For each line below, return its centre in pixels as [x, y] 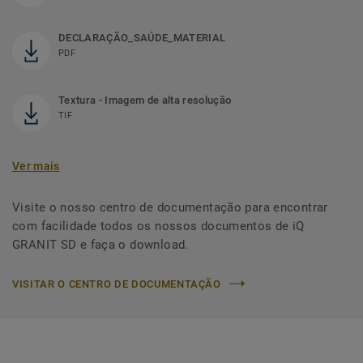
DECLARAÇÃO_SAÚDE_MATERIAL [142, 37]
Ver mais [36, 166]
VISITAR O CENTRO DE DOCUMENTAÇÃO [117, 284]
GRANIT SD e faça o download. [100, 244]
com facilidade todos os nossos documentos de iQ [158, 226]
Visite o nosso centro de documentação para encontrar [170, 207]
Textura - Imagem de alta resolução [145, 100]
